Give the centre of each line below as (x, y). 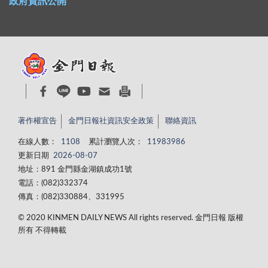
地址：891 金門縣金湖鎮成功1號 (75, 170)
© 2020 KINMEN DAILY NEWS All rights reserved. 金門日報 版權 (131, 218)
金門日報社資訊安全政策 (111, 121)
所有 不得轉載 (42, 231)
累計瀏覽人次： (116, 142)
